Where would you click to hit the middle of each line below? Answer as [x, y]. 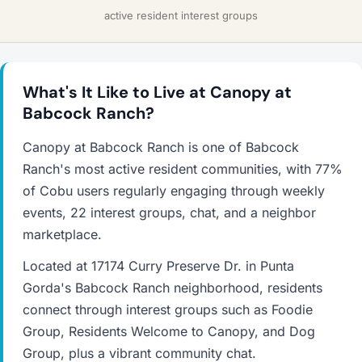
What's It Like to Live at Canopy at [157, 92]
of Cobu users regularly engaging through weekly [174, 191]
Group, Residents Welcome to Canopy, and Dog [169, 331]
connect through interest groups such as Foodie [168, 309]
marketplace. [62, 234]
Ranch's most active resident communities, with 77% [183, 169]
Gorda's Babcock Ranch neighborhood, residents [173, 288]
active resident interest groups [181, 15]
